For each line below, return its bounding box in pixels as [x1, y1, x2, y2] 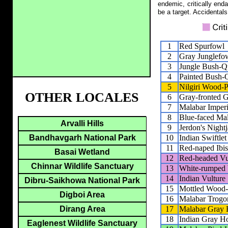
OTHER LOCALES [25, 90, 138, 105]
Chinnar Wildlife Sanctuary [31, 162, 134, 171]
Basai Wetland [54, 148, 110, 157]
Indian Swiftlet [179, 133, 226, 142]
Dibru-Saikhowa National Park [24, 176, 140, 185]
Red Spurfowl [179, 41, 224, 50]
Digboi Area [60, 190, 105, 199]
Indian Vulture [179, 174, 225, 183]
